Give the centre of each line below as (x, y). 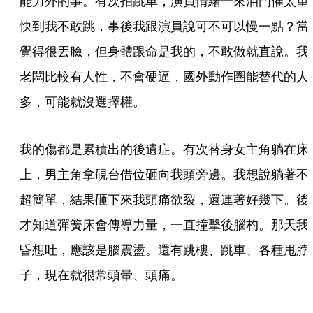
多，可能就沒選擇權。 (82, 101)
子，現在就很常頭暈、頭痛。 (101, 275)
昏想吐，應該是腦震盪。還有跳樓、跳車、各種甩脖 (164, 249)
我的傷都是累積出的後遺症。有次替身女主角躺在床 (164, 149)
